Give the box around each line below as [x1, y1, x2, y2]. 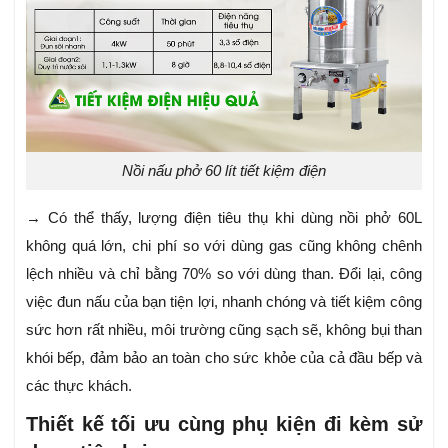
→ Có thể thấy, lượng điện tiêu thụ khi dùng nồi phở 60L [26, 208, 422, 226]
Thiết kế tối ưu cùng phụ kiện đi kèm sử [26, 412, 422, 435]
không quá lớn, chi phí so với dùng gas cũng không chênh [26, 236, 422, 254]
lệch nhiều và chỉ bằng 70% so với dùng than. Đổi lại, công [26, 264, 422, 282]
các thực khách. [26, 376, 132, 394]
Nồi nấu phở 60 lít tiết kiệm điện [122, 161, 326, 179]
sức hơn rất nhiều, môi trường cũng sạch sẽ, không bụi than [26, 320, 422, 338]
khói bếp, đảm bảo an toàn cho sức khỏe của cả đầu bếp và [26, 348, 422, 366]
